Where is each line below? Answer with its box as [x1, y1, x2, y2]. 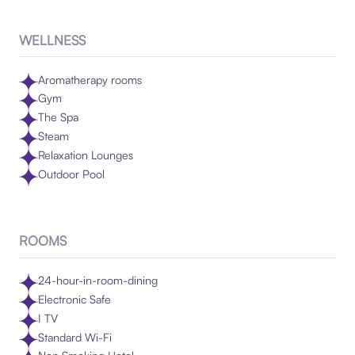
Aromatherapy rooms [37, 72, 142, 86]
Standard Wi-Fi [37, 330, 112, 344]
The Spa [37, 110, 78, 124]
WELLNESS [18, 31, 86, 48]
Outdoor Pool [37, 167, 105, 181]
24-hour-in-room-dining [37, 273, 158, 287]
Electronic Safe [37, 292, 111, 306]
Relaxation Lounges [37, 148, 133, 162]
